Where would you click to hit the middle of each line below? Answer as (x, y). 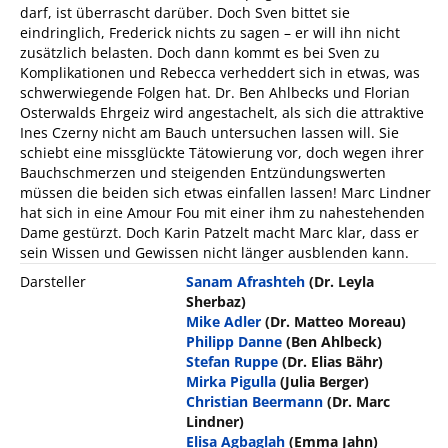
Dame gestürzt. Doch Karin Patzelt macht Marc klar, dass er (219, 232)
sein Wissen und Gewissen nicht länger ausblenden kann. (214, 252)
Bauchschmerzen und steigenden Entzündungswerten (203, 172)
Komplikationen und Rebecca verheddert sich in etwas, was (220, 72)
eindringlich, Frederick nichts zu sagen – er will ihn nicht (210, 32)
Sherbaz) (216, 301)
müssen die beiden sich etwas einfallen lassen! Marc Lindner (225, 192)
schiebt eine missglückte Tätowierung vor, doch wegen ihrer (222, 152)
